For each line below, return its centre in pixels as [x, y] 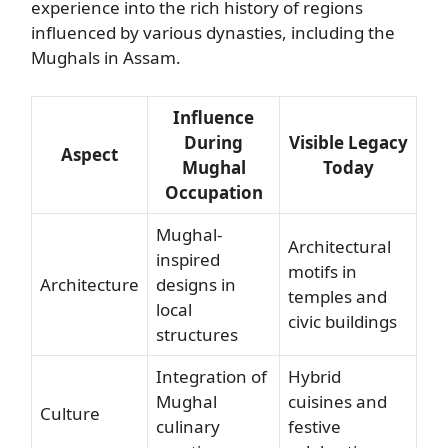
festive [314, 426]
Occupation [213, 192]
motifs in [322, 271]
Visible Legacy [348, 142]
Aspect [89, 154]
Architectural [339, 246]
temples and [337, 296]
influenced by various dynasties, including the [213, 32]
